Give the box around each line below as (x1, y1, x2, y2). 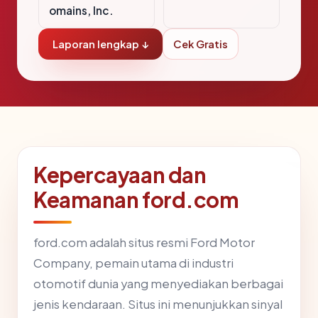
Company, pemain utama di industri (33, 256, 234, 271)
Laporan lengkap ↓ (53, 38, 148, 51)
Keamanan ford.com (33, 186, 239, 214)
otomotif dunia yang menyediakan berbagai (33, 276, 283, 292)
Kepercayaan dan (33, 161, 207, 189)
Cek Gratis (173, 38, 228, 51)
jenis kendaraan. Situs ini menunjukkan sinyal (33, 297, 283, 312)
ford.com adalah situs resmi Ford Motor (33, 235, 255, 251)
